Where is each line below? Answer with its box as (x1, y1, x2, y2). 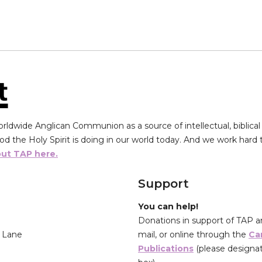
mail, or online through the (138, 229, 249, 240)
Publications (138, 243, 194, 254)
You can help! (138, 201, 198, 212)
